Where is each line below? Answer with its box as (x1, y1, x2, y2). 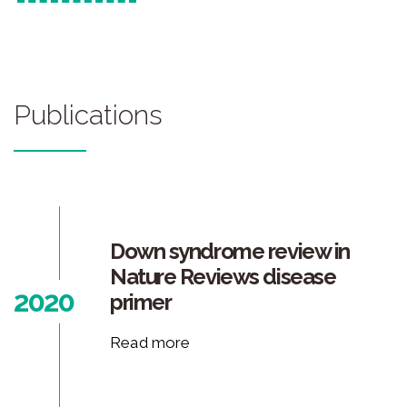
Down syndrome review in (110, 238, 350, 265)
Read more (110, 333, 191, 352)
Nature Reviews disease (110, 263, 336, 291)
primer (110, 289, 172, 316)
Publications (14, 99, 163, 132)
